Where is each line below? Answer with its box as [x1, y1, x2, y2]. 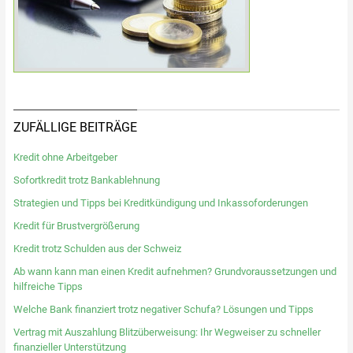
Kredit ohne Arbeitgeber [13, 151, 117, 163]
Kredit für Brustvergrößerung [13, 220, 139, 232]
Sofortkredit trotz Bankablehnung [13, 174, 160, 186]
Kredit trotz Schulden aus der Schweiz [13, 243, 181, 255]
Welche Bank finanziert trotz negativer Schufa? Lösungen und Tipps [13, 303, 314, 315]
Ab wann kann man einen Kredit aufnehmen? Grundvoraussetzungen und [13, 266, 336, 277]
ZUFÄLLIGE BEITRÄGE [13, 120, 137, 135]
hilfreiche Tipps [13, 281, 83, 292]
